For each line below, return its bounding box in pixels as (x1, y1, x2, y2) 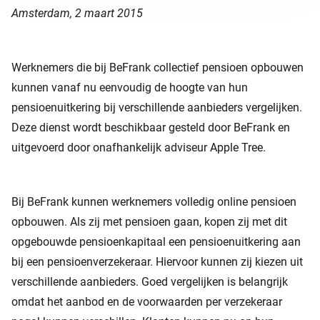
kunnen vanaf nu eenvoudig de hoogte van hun (11, 81, 248, 94)
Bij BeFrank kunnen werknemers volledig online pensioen (11, 195, 296, 209)
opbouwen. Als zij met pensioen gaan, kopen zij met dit (11, 215, 287, 229)
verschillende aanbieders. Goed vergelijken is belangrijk (11, 275, 288, 289)
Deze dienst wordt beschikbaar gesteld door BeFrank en (11, 121, 290, 134)
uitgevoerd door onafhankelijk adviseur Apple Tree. (11, 141, 266, 154)
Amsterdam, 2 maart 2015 (11, 6, 143, 20)
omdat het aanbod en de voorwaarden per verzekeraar (11, 295, 282, 309)
